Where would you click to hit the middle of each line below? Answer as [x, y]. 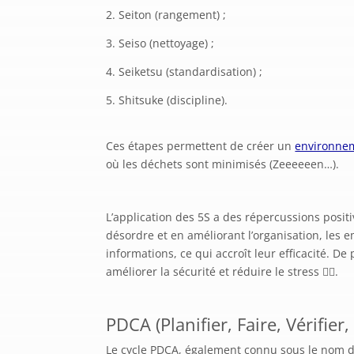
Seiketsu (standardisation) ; [191, 71]
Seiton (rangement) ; [173, 14]
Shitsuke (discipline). [173, 100]
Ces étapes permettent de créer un [201, 145]
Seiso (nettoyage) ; [167, 43]
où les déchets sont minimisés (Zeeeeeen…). [223, 164]
